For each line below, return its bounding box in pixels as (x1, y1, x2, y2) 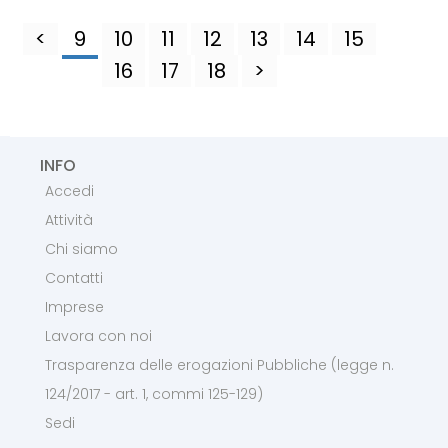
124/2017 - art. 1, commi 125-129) (45, 384, 263, 404)
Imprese (45, 297, 104, 317)
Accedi (45, 181, 94, 201)
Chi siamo (45, 239, 118, 259)
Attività (45, 210, 93, 230)
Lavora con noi (45, 326, 152, 346)
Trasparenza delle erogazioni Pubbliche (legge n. (45, 355, 394, 375)
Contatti (45, 268, 103, 288)
